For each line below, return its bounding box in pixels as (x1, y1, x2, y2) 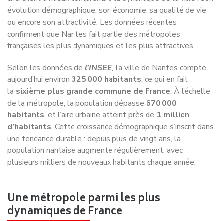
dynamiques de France (7, 180, 122, 197)
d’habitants (7, 98, 51, 109)
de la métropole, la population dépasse (7, 74, 146, 85)
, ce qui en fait (141, 50, 188, 62)
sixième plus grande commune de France (16, 62, 170, 74)
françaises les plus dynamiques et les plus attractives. (7, 17, 195, 28)
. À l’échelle (170, 62, 210, 74)
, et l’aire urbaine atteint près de (44, 86, 156, 97)
